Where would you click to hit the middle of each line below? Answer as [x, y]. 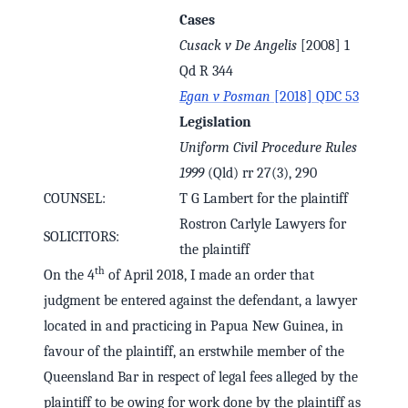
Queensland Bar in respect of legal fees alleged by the [201, 377]
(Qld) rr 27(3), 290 [260, 173]
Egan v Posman [225, 97]
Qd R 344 [206, 71]
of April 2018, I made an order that [209, 275]
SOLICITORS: [82, 237]
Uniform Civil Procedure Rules [268, 148]
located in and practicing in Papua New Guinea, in [194, 326]
